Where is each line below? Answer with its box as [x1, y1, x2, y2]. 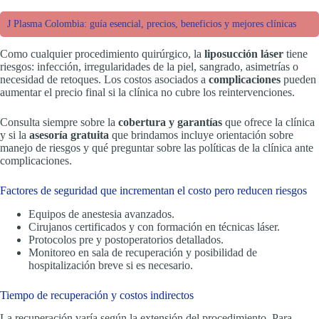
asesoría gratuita [29, 128, 109, 141]
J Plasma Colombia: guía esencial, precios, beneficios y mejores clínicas [7, 18, 296, 29]
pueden [281, 73, 316, 85]
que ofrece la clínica [222, 115, 315, 128]
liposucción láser [204, 47, 283, 60]
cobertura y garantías [118, 115, 222, 128]
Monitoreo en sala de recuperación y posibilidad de [28, 246, 257, 258]
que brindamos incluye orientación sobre [109, 128, 293, 141]
